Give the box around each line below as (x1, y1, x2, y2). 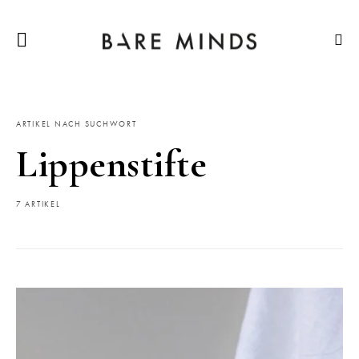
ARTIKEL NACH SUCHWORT (16, 119, 137, 129)
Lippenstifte (16, 141, 207, 188)
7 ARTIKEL (16, 200, 61, 209)
